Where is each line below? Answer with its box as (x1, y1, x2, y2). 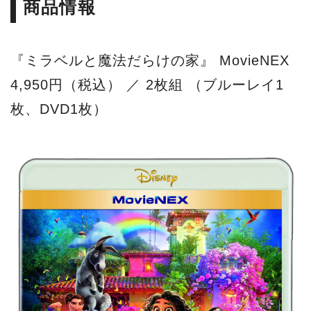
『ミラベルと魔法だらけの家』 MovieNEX (10, 52, 289, 68)
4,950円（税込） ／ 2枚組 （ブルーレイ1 (10, 76, 284, 92)
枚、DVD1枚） (10, 101, 108, 117)
